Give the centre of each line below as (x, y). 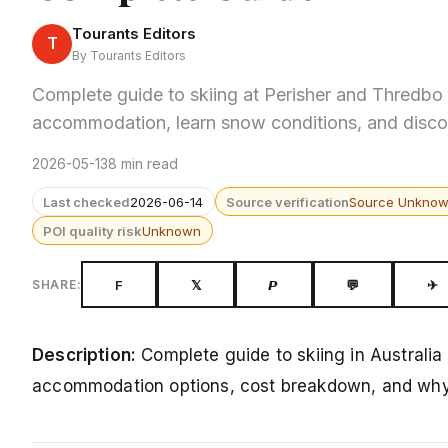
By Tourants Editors (129, 55)
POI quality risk (93, 230)
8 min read (143, 163)
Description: (84, 355)
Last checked (87, 201)
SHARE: (57, 285)
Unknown (172, 230)
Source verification (288, 201)
